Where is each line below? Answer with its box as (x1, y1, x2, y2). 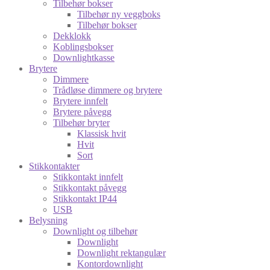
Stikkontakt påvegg (53, 182, 127, 193)
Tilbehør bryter (53, 117, 110, 128)
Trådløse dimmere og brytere (53, 84, 162, 95)
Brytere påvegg (53, 106, 111, 117)
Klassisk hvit (77, 128, 126, 139)
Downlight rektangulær (77, 247, 166, 258)
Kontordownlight (77, 258, 143, 269)
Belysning (29, 215, 67, 225)
